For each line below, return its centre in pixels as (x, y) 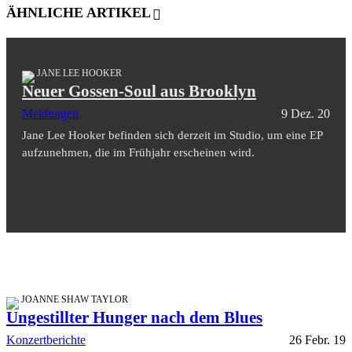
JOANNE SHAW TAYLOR (75, 300)
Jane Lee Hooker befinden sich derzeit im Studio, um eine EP (172, 136)
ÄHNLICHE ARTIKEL (79, 13)
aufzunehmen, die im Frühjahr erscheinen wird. (138, 153)
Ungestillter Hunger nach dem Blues (134, 318)
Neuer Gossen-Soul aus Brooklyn (139, 92)
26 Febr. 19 (317, 340)
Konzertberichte (46, 340)
